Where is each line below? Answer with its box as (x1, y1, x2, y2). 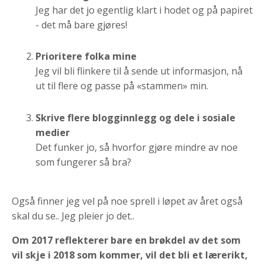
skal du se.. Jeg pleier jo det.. (12, 209, 134, 222)
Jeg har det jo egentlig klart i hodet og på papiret (35, 4, 253, 17)
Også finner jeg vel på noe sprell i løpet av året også (12, 194, 243, 208)
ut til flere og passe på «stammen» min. (35, 79, 208, 93)
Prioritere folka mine (35, 50, 139, 63)
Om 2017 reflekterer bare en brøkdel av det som (12, 233, 241, 247)
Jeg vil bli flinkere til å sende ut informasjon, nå (35, 64, 243, 78)
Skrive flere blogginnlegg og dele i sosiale (35, 111, 235, 124)
